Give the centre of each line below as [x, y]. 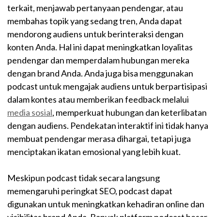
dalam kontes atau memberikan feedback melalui [98, 100]
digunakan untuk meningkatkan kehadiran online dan [106, 204]
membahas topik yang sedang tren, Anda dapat [95, 21]
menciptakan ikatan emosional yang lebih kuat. [94, 152]
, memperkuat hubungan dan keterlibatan [130, 113]
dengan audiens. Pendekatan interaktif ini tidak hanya [108, 126]
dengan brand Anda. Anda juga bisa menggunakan [100, 73]
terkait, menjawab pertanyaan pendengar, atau [95, 8]
